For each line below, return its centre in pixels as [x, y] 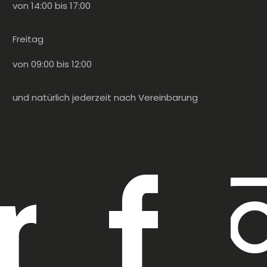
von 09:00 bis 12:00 [52, 64]
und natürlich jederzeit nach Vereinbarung [105, 97]
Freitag [28, 39]
